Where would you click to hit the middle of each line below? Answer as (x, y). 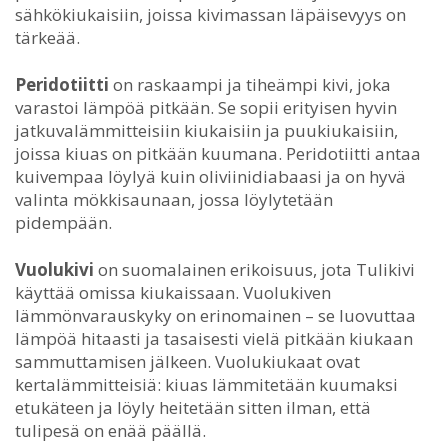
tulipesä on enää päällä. (110, 430)
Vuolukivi (54, 269)
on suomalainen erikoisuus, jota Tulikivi (254, 269)
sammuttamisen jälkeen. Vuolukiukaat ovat (187, 361)
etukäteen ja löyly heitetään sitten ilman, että (193, 407)
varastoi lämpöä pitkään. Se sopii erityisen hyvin (206, 107)
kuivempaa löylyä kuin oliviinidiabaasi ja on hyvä (210, 176)
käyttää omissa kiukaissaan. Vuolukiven (173, 292)
